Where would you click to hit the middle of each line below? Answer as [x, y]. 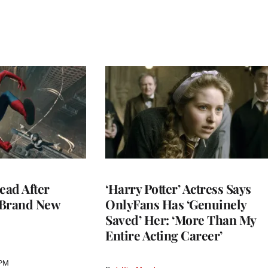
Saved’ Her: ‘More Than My [181, 220]
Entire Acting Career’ [164, 235]
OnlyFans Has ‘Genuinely [176, 204]
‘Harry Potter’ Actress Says [178, 189]
